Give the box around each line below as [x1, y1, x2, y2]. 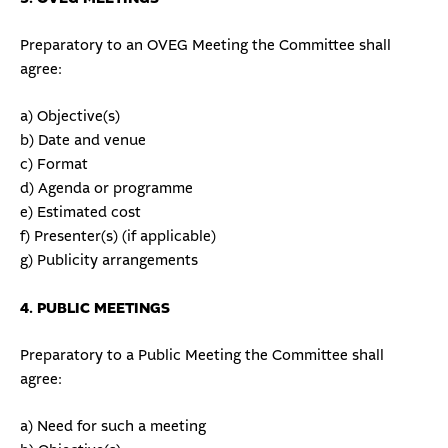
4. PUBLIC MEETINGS [20, 298, 170, 318]
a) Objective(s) [20, 107, 120, 127]
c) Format [20, 155, 88, 175]
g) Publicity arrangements [20, 251, 198, 271]
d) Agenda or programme [20, 179, 193, 199]
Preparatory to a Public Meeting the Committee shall [20, 346, 384, 366]
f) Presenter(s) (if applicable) [20, 227, 216, 247]
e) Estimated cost [20, 203, 141, 223]
